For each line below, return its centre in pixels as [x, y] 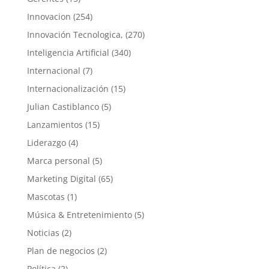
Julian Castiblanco [63, 107]
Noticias [43, 233]
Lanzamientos [55, 125]
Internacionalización [68, 89]
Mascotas [46, 197]
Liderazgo [46, 143]
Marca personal [58, 161]
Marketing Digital [61, 179]
